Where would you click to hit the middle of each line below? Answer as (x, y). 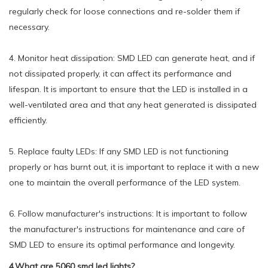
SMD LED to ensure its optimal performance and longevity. (122, 244)
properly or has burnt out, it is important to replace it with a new (134, 167)
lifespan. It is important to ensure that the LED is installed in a (128, 89)
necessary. (29, 27)
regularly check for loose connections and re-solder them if (124, 11)
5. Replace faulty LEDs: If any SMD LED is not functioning (119, 151)
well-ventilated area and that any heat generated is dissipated (133, 104)
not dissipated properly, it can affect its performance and (120, 73)
